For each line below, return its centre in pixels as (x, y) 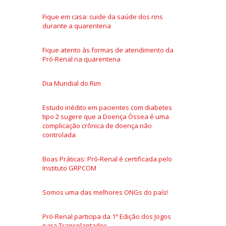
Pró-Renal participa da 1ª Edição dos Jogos (107, 216)
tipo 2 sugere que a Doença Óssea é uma (106, 116)
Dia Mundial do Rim (72, 83)
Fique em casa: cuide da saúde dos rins (103, 16)
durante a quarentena (77, 25)
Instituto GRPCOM (69, 168)
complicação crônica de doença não (97, 125)
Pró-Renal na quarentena (81, 59)
